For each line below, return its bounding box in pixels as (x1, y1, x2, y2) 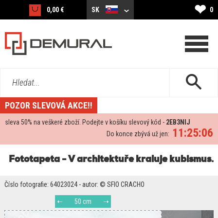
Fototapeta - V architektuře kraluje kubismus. (9, 156, 214, 164)
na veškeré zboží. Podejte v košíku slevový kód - (32, 118, 166, 126)
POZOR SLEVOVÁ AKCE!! (5, 100, 92, 110)
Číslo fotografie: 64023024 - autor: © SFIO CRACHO (4, 181, 145, 188)
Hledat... (12, 77, 40, 88)
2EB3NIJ (166, 118, 190, 126)
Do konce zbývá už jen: (107, 130, 169, 138)
